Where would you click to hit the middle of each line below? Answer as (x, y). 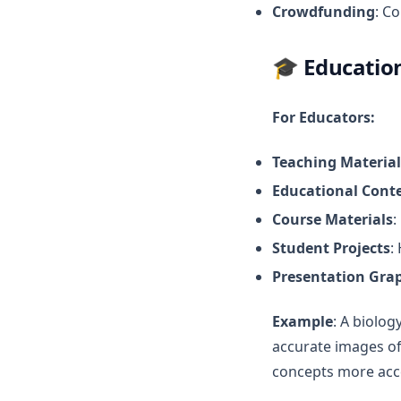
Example (303, 321)
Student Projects (331, 248)
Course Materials (333, 219)
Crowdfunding (324, 12)
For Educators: (324, 117)
